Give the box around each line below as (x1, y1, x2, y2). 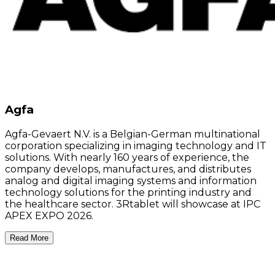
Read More (10, 233, 48, 242)
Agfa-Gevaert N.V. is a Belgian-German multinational (5, 128, 260, 140)
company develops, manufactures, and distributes (5, 163, 251, 175)
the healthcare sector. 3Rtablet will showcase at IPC (5, 198, 260, 210)
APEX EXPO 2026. (5, 209, 93, 222)
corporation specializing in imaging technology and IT (5, 139, 266, 152)
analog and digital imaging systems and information (5, 174, 257, 187)
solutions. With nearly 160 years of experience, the (5, 151, 249, 163)
